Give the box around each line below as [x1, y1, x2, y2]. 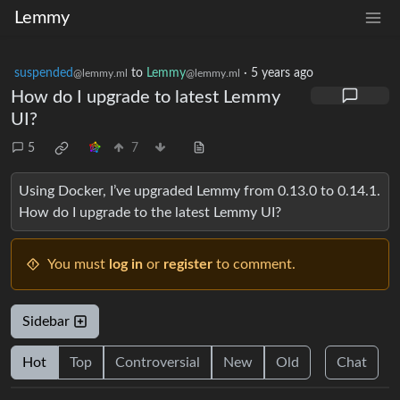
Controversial [115, 355, 200, 370]
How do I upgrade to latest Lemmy [11, 88, 280, 106]
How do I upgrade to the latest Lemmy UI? [19, 205, 281, 220]
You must [47, 257, 109, 271]
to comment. [212, 257, 296, 271]
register [163, 257, 212, 271]
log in [109, 257, 143, 271]
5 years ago [251, 67, 313, 79]
